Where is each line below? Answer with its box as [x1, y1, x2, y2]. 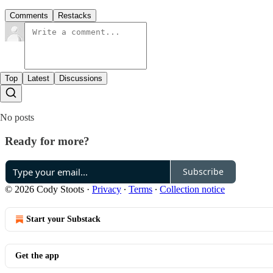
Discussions [59, 74, 102, 83]
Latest [27, 74, 49, 83]
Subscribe [183, 166, 224, 178]
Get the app [15, 250, 59, 260]
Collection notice [160, 183, 225, 194]
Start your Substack [26, 214, 101, 224]
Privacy [92, 183, 121, 194]
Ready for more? [5, 134, 90, 147]
